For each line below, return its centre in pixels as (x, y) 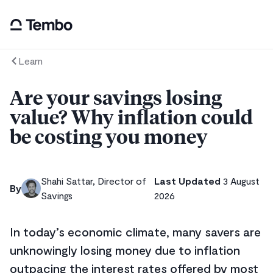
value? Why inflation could (131, 119)
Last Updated (188, 181)
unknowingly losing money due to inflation (125, 250)
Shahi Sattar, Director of (94, 181)
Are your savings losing (116, 99)
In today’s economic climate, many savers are (135, 232)
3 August (242, 181)
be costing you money (109, 138)
